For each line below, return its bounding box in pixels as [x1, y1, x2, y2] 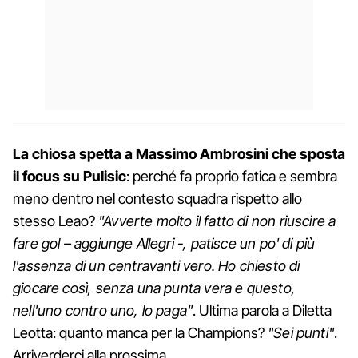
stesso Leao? [13, 213, 98, 230]
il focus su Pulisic [13, 168, 126, 185]
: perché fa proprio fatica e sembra [126, 168, 337, 185]
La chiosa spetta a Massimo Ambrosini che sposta [13, 145, 345, 163]
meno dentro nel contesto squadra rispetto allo [13, 190, 302, 208]
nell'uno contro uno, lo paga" [13, 302, 193, 320]
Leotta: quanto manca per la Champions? [13, 324, 268, 342]
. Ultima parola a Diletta [193, 302, 332, 320]
